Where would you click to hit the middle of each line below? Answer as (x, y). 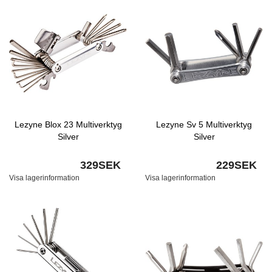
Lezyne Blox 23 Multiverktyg (68, 124)
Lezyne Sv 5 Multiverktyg (204, 124)
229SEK (236, 165)
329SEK (100, 165)
